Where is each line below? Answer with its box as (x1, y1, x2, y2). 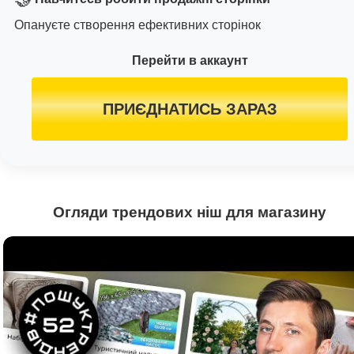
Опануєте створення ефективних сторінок (14, 18, 261, 32)
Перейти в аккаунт (131, 54, 248, 68)
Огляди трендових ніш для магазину (53, 204, 326, 221)
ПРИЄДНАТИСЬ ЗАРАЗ (102, 100, 277, 119)
